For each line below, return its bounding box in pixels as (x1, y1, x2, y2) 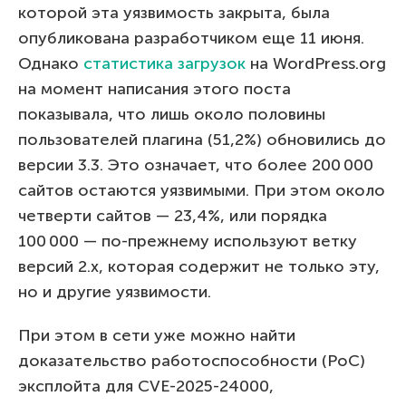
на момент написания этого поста (18, 78, 291, 99)
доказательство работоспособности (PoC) (18, 350, 365, 371)
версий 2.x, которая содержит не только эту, (18, 256, 380, 276)
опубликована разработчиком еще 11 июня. (18, 27, 364, 48)
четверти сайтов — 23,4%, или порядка (18, 205, 327, 226)
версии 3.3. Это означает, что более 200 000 (18, 154, 373, 175)
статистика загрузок (83, 53, 246, 73)
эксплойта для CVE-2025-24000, (18, 375, 274, 396)
